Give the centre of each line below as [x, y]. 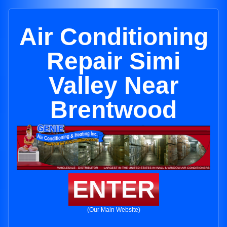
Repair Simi [113, 61]
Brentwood [113, 110]
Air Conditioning [113, 37]
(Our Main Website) [113, 210]
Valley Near [113, 85]
